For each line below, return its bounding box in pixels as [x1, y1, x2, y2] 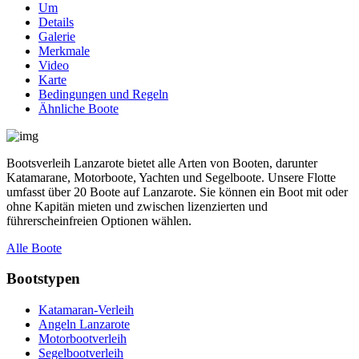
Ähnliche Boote [38, 101, 119, 115]
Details [38, 14, 74, 29]
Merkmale [38, 43, 90, 58]
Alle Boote [6, 240, 62, 255]
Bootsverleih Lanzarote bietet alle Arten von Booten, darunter [6, 155, 317, 170]
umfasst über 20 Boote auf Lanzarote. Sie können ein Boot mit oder [6, 184, 348, 199]
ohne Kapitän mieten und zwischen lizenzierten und [6, 199, 268, 213]
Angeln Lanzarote [38, 317, 130, 332]
